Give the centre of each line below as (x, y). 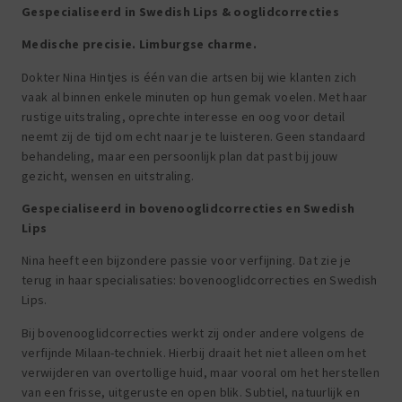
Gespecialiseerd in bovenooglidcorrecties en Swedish (188, 208)
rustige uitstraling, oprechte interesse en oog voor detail (184, 116)
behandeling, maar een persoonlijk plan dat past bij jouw (180, 156)
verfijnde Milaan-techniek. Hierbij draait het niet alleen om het (194, 352)
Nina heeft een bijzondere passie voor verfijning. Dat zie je (186, 261)
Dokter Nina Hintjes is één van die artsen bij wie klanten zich (189, 77)
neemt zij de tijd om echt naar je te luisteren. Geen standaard (194, 136)
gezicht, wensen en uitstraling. (108, 175)
